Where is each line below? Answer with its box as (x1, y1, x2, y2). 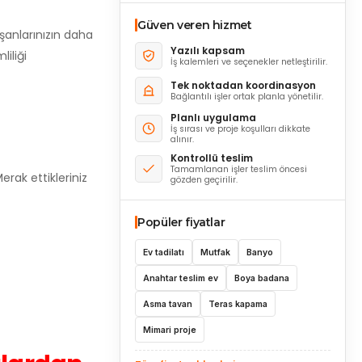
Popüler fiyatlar (137, 215, 225, 229)
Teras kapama (208, 298, 267, 309)
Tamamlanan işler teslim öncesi (170, 163, 307, 175)
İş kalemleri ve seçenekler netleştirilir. (170, 56, 327, 68)
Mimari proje (143, 324, 196, 335)
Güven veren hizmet (137, 18, 252, 32)
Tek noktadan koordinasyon (170, 78, 316, 92)
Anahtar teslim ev (143, 272, 218, 284)
